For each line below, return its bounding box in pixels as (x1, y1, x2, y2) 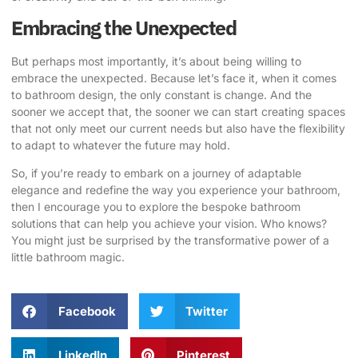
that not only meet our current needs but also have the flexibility (11, 121, 345, 135)
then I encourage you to (11, 200, 139, 214)
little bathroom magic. (11, 250, 125, 265)
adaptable (248, 166, 301, 181)
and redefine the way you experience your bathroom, (59, 183, 340, 197)
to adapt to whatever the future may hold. (11, 137, 230, 152)
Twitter (185, 303, 228, 319)
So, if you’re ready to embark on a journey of (11, 166, 248, 181)
